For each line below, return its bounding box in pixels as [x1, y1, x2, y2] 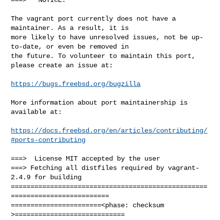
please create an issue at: [11, 61, 113, 69]
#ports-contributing [11, 136, 86, 144]
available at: [11, 108, 62, 116]
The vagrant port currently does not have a [11, 14, 176, 23]
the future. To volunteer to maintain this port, [11, 52, 196, 60]
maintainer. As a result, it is [11, 24, 129, 32]
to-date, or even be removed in [11, 42, 129, 51]
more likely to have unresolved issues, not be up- [11, 33, 204, 41]
